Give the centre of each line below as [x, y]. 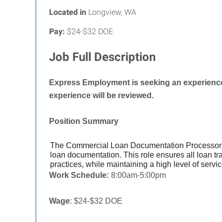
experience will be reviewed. [101, 95]
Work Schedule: [79, 175]
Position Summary [84, 121]
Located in [68, 12]
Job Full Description [102, 57]
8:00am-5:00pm [138, 175]
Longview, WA [111, 12]
